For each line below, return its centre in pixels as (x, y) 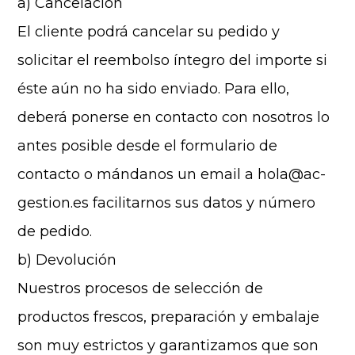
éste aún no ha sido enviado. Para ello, (154, 89)
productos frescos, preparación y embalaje (169, 317)
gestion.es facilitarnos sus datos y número (167, 203)
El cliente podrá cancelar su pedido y (149, 32)
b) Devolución (67, 260)
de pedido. (55, 231)
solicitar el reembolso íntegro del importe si (173, 60)
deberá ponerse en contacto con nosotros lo (174, 117)
